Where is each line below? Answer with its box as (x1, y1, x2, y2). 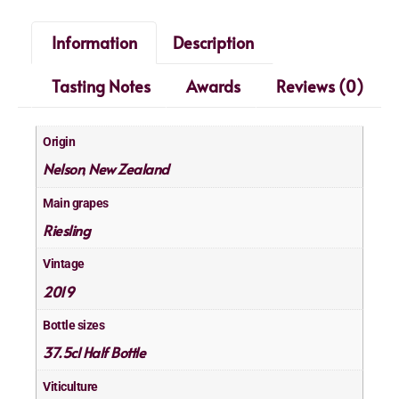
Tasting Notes (51, 74, 151, 97)
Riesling (43, 220, 91, 240)
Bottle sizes (43, 317, 105, 333)
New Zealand (88, 159, 169, 179)
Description (172, 30, 254, 53)
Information (51, 30, 137, 53)
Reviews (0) (275, 74, 363, 97)
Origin (43, 134, 76, 151)
